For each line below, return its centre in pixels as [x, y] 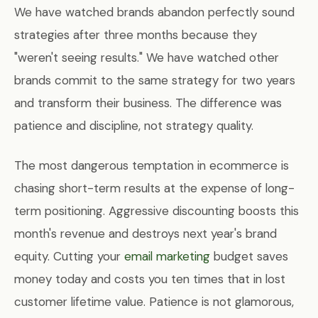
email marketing [167, 257]
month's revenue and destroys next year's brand [146, 234]
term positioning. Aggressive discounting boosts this [157, 211]
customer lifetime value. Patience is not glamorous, [154, 302]
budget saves [249, 257]
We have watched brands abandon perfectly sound [154, 12]
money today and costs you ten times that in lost [150, 279]
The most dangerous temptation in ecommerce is [152, 166]
